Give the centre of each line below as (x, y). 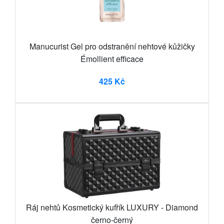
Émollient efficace (112, 58)
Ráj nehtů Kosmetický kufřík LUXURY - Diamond (112, 207)
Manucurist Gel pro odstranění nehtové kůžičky (112, 46)
